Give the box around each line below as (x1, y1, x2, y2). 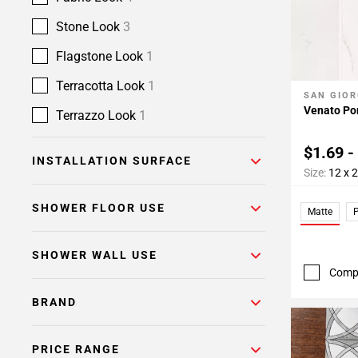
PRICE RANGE (32, 343, 120, 356)
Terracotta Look (56, 78, 148, 93)
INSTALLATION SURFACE (32, 154, 192, 167)
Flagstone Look (56, 49, 146, 64)
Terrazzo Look (56, 108, 139, 123)
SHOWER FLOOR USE (32, 201, 165, 214)
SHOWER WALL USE (32, 249, 157, 261)
